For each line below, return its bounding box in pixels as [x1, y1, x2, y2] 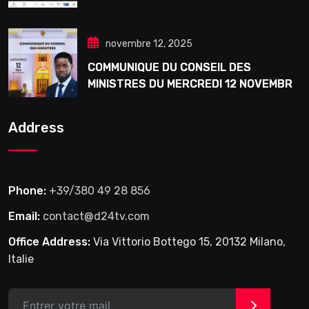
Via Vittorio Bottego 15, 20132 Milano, [90, 235, 286, 249]
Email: [8, 210, 40, 223]
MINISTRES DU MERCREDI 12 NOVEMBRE [88, 77, 299, 91]
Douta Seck [88, 4, 151, 18]
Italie [8, 252, 34, 266]
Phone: [8, 184, 46, 198]
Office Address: [8, 235, 90, 249]
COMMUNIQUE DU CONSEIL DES [88, 61, 251, 74]
